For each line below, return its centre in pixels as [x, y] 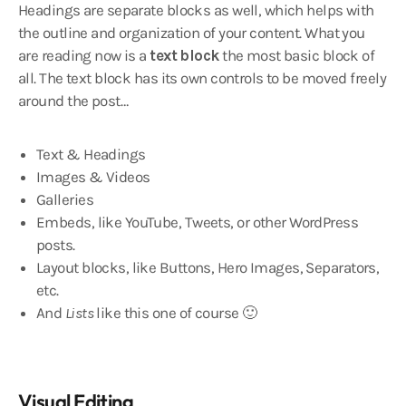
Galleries [65, 199]
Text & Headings [91, 154]
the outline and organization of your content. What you [192, 33]
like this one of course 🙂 [175, 313]
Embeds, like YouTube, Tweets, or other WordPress [198, 222]
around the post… [73, 101]
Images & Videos [93, 177]
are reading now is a [84, 55]
